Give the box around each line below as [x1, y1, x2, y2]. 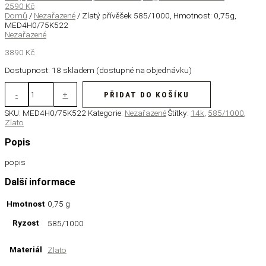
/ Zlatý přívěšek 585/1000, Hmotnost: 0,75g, [75, 11, 236, 21]
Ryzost [12, 217, 39, 227]
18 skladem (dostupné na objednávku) [52, 65, 192, 75]
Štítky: [168, 107, 191, 118]
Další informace [5, 176, 75, 188]
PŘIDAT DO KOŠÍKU [103, 89, 189, 99]
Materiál [9, 244, 42, 254]
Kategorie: [88, 107, 125, 118]
